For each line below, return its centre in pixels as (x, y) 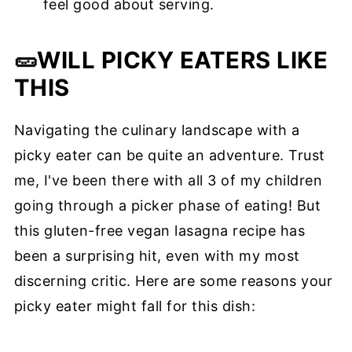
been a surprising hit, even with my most (157, 256)
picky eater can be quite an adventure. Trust (169, 156)
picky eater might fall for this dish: (135, 306)
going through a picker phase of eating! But (167, 206)
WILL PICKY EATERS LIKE (183, 60)
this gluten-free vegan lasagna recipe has (159, 231)
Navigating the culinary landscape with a (157, 130)
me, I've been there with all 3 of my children (168, 181)
